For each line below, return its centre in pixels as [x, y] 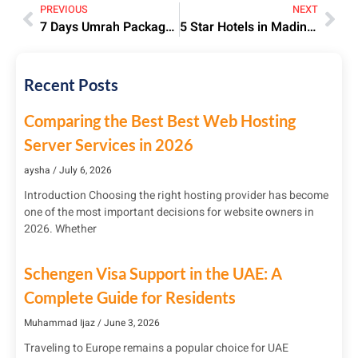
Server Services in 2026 [109, 144]
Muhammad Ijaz [61, 322]
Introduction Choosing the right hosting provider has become [176, 195]
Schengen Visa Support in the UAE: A [153, 273]
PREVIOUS [64, 9]
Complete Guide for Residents [130, 297]
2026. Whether [60, 229]
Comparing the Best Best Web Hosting [160, 120]
